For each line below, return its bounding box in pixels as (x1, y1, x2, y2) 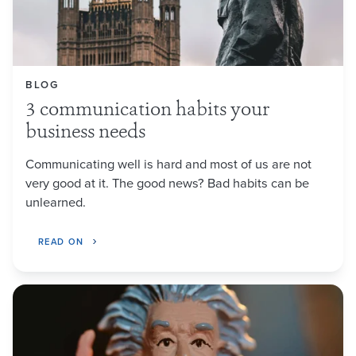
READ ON (38, 234, 84, 248)
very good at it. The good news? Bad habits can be (25, 172, 309, 192)
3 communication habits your (25, 101, 269, 120)
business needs (25, 123, 145, 142)
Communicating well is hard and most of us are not (25, 153, 311, 172)
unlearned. (25, 192, 86, 211)
